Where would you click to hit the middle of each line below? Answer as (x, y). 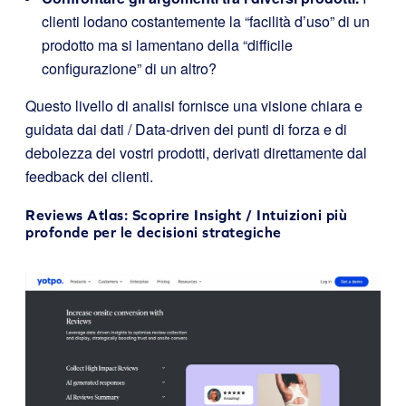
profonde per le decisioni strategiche (154, 232)
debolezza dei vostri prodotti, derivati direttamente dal (196, 152)
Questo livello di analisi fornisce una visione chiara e (194, 105)
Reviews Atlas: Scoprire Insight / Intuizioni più (186, 214)
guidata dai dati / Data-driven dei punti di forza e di (186, 129)
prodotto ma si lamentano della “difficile (167, 44)
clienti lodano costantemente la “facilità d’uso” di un (206, 21)
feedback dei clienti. (89, 176)
